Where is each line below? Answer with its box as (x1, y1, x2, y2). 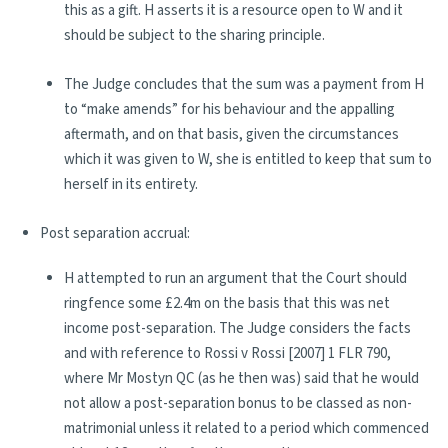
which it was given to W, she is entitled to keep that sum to (64, 149, 432, 170)
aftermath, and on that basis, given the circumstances (64, 124, 399, 145)
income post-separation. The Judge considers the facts (64, 318, 411, 339)
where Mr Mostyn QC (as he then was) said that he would (64, 368, 419, 389)
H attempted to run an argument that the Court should (64, 268, 407, 289)
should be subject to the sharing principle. (64, 25, 325, 46)
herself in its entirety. (64, 174, 198, 195)
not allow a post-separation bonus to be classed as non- (64, 393, 412, 414)
